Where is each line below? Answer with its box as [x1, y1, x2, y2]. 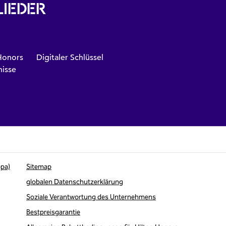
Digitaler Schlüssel [36, 52, 103, 63]
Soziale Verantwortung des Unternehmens [26, 193, 156, 201]
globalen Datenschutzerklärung [26, 178, 123, 186]
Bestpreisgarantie [26, 208, 80, 216]
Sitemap [26, 162, 51, 171]
